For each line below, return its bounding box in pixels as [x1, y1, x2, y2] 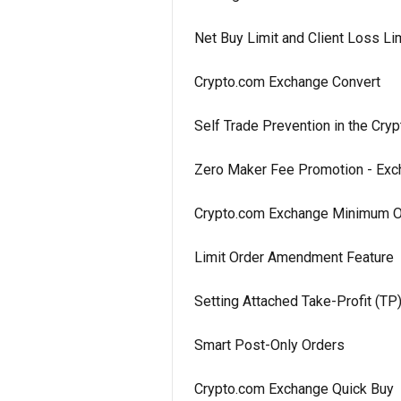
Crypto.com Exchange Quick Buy [194, 380, 394, 397]
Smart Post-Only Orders [194, 337, 345, 354]
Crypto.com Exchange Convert [194, 73, 380, 90]
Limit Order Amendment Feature [194, 249, 394, 266]
